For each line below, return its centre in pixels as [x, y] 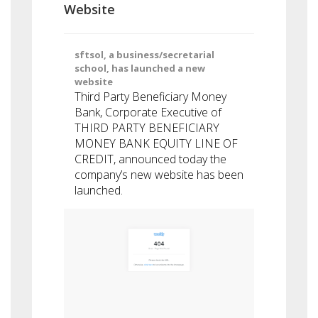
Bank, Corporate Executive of [148, 112]
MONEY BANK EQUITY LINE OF [156, 143]
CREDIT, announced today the [150, 159]
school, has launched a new [140, 68]
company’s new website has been [159, 175]
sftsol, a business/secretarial [144, 55]
